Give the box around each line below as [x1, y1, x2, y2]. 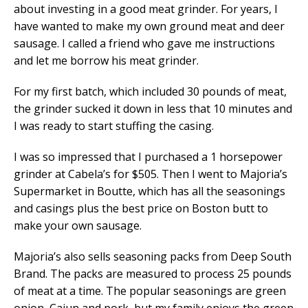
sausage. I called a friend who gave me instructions [14, 36, 275, 52]
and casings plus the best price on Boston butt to [14, 201, 268, 217]
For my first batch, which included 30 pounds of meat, [14, 84, 287, 100]
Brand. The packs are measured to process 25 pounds [14, 266, 291, 282]
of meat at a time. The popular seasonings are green [14, 283, 286, 299]
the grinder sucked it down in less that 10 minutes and [14, 101, 292, 117]
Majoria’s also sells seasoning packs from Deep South [14, 249, 291, 265]
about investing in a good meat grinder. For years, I [14, 1, 278, 17]
